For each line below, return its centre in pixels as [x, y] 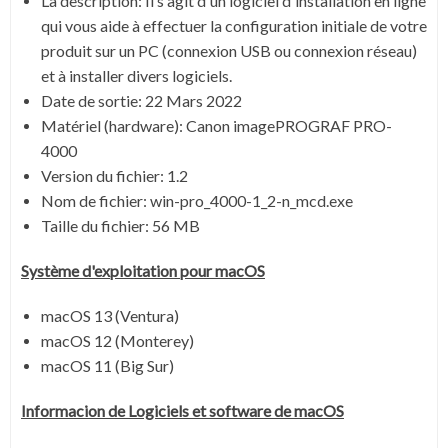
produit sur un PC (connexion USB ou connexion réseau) [229, 50]
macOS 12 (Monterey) [117, 340]
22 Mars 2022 [193, 100]
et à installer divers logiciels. [136, 75]
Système [50, 270]
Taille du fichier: [96, 225]
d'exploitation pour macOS [172, 270]
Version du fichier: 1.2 [114, 175]
